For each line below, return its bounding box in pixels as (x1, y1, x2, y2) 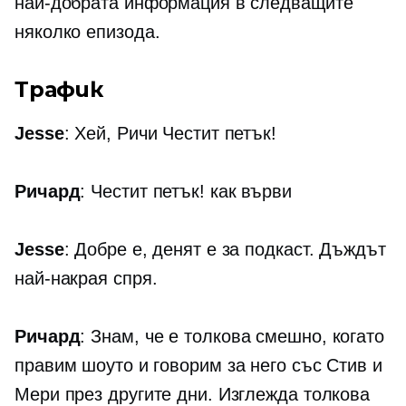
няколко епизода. (14, 22, 160, 43)
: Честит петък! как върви (80, 181, 292, 202)
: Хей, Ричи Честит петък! (63, 123, 276, 144)
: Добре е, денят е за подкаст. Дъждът (63, 239, 386, 260)
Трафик (14, 76, 103, 103)
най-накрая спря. (14, 268, 158, 289)
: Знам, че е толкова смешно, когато (80, 326, 384, 347)
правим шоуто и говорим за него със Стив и (14, 355, 382, 376)
